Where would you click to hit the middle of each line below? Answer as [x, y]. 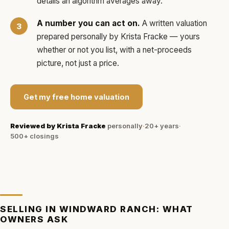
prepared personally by [79, 37]
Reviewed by [33, 126]
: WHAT [175, 209]
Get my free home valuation [76, 97]
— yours [184, 37]
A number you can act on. [88, 23]
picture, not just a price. [78, 63]
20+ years [162, 126]
